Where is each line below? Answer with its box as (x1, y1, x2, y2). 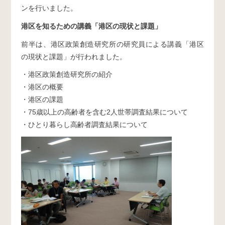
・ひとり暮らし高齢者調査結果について (21, 121, 148, 129)
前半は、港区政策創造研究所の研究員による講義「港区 (21, 40, 204, 48)
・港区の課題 (21, 95, 64, 104)
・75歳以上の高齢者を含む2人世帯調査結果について (21, 108, 188, 117)
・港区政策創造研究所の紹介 (21, 70, 113, 79)
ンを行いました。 (21, 4, 78, 13)
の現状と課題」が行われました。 (21, 52, 127, 61)
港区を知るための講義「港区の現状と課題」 (21, 22, 162, 30)
